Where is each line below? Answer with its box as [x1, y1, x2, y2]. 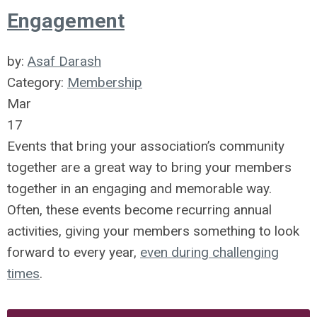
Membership [67, 74, 142, 91]
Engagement [7, 9, 125, 33]
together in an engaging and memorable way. [7, 180, 272, 197]
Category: [7, 74, 67, 91]
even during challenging [140, 244, 279, 260]
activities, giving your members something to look [7, 223, 299, 239]
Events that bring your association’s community [7, 138, 284, 154]
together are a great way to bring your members [7, 159, 292, 175]
